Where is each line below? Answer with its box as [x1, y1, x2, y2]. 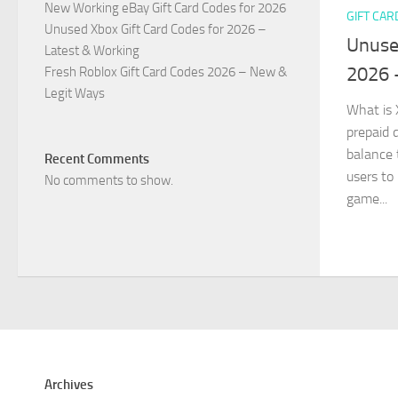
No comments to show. [44, 172, 173, 188]
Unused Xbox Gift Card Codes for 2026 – [44, 21, 267, 37]
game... [346, 189, 387, 207]
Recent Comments [44, 151, 149, 167]
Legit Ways [44, 85, 105, 101]
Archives [44, 376, 93, 393]
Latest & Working [44, 43, 139, 59]
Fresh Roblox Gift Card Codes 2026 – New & [44, 64, 287, 80]
